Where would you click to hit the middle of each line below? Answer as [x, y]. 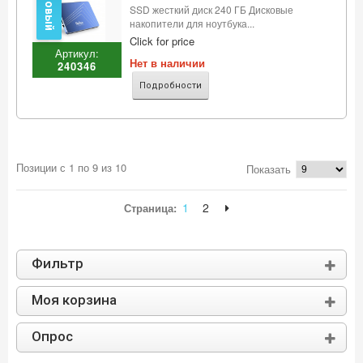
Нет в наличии [167, 63]
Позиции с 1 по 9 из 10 [71, 167]
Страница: [150, 208]
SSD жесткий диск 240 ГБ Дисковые [211, 9]
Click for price [162, 41]
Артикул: [77, 53]
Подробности [170, 85]
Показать [269, 169]
